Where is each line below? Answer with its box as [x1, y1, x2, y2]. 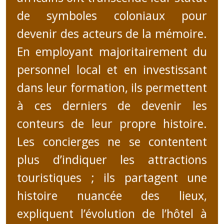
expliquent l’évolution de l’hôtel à [17, 205, 207, 222]
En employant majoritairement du [17, 43, 207, 60]
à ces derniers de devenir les [17, 97, 207, 114]
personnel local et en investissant [17, 61, 207, 78]
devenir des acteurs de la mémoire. [17, 25, 207, 42]
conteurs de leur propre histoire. [17, 115, 207, 132]
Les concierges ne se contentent [17, 133, 207, 150]
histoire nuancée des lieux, [17, 187, 207, 204]
